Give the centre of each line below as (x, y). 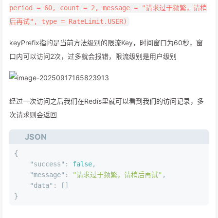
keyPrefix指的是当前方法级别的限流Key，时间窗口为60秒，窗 (106, 43)
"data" (41, 186)
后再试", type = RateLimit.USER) (68, 22)
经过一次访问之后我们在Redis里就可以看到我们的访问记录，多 (107, 101)
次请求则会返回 (33, 115)
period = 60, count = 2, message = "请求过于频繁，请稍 (108, 8)
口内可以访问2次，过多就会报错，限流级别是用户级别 (93, 56)
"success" (47, 164)
